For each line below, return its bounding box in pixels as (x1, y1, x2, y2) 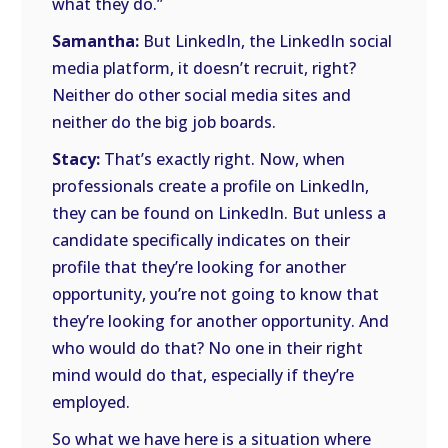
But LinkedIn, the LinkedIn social (139, 30, 393, 52)
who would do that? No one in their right (52, 337, 364, 359)
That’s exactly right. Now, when (100, 148, 346, 170)
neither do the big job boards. (52, 111, 277, 133)
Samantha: (52, 30, 140, 52)
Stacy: (52, 148, 101, 170)
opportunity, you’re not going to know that (52, 283, 380, 305)
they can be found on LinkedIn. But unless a (52, 202, 387, 224)
